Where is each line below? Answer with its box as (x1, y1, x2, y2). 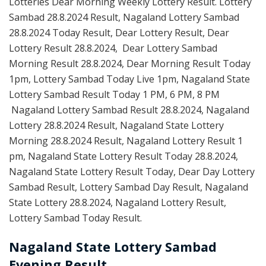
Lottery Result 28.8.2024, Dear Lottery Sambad (9, 41, 217, 55)
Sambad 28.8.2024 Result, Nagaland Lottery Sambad (9, 10, 239, 24)
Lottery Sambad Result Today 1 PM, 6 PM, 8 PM (9, 87, 220, 101)
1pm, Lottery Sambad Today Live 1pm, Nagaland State (9, 72, 250, 85)
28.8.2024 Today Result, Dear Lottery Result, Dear (9, 26, 229, 39)
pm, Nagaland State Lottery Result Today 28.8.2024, (9, 149, 238, 163)
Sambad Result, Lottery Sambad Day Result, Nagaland (9, 180, 248, 194)
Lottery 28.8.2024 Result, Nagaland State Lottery (9, 118, 224, 132)
